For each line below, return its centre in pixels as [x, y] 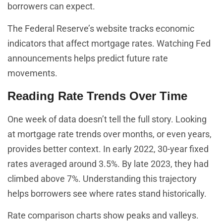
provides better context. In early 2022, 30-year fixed [108, 149]
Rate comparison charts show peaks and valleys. [103, 216]
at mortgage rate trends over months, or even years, [110, 134]
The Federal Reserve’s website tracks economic [101, 28]
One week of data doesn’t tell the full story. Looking [107, 119]
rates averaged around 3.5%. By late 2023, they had [108, 164]
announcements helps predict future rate [88, 58]
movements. [32, 73]
